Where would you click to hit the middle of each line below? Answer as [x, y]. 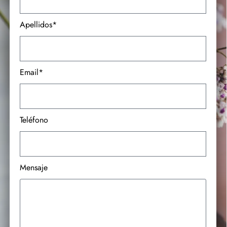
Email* [31, 72]
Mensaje [34, 167]
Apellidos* [38, 25]
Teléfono [34, 120]
